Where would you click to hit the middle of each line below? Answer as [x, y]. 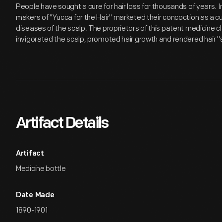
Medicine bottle [41, 169]
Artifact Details [62, 124]
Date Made [35, 195]
